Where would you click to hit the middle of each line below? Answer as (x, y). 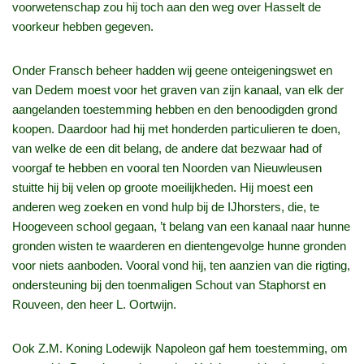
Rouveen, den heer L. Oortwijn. (94, 305)
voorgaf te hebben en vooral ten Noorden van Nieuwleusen (167, 168)
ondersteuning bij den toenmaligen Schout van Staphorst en (169, 285)
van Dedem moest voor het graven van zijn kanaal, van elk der (178, 90)
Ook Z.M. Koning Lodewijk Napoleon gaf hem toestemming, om (180, 349)
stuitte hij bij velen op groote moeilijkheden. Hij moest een (162, 188)
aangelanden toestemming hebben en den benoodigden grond (175, 110)
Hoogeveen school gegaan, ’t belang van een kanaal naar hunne (181, 227)
